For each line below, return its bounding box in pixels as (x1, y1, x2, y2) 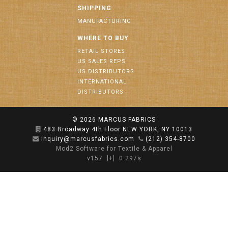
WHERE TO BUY (77, 35, 129, 42)
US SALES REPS (77, 58, 126, 65)
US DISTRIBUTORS (77, 68, 134, 75)
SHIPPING (77, 5, 111, 12)
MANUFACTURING (77, 18, 131, 24)
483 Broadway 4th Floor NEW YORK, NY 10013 (43, 126, 192, 133)
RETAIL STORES (77, 48, 125, 54)
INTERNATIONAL (77, 78, 127, 85)
